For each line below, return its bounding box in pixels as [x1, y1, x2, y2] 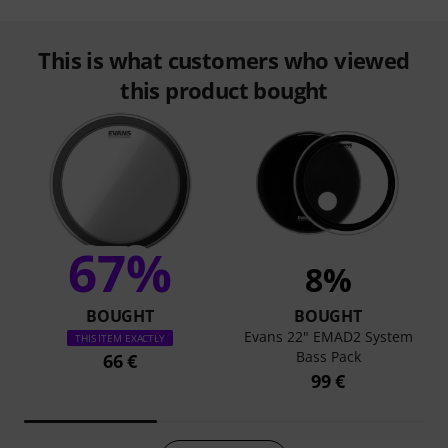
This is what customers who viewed [38, 45, 410, 75]
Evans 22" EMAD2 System [243, 327, 413, 346]
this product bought [120, 75, 328, 105]
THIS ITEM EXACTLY [74, 331, 166, 345]
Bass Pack [295, 347, 361, 366]
